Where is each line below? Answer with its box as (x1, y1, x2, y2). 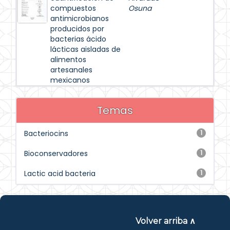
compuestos (50, 3, 96, 13)
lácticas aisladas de (50, 44, 121, 54)
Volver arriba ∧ (135, 216, 196, 226)
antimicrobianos (50, 13, 109, 24)
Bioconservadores (24, 148, 88, 159)
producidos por (50, 24, 104, 34)
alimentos (50, 54, 86, 65)
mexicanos (50, 75, 90, 85)
